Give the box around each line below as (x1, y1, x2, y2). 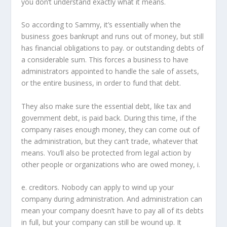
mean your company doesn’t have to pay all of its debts (21, 206, 204, 216)
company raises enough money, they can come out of (21, 124, 200, 134)
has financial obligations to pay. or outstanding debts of (21, 43, 204, 53)
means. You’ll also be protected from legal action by (21, 147, 192, 158)
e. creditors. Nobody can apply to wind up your (21, 182, 174, 193)
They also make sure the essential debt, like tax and (21, 101, 192, 111)
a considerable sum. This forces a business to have (21, 55, 189, 65)
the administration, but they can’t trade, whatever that (21, 136, 199, 146)
